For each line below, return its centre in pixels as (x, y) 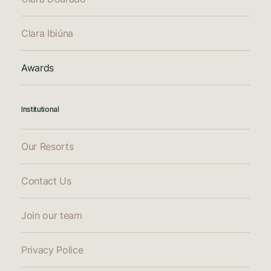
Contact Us (46, 181)
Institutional (40, 109)
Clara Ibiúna (47, 33)
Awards (38, 67)
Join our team (52, 215)
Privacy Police (52, 250)
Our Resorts (47, 146)
